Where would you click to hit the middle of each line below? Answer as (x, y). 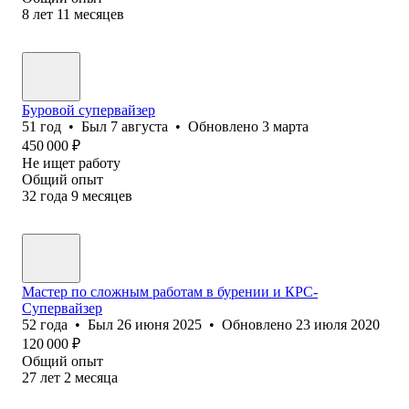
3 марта (285, 126)
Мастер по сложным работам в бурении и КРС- (170, 291)
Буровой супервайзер (89, 110)
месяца (96, 377)
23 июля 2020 (338, 324)
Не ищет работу (71, 163)
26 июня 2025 (159, 324)
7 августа (139, 126)
